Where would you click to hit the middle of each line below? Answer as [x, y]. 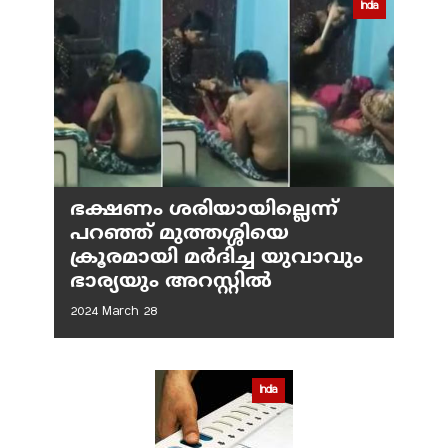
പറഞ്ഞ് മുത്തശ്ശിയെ [179, 235]
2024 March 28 [113, 312]
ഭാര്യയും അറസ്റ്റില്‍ [171, 283]
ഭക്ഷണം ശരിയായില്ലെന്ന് [204, 211]
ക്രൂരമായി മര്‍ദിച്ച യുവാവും [216, 259]
